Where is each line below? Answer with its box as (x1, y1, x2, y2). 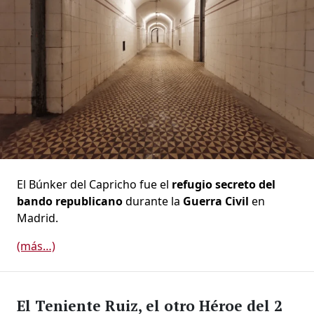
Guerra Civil (183, 193, 249, 210)
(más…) (17, 238, 55, 254)
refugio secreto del (172, 177, 275, 193)
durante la (123, 193, 183, 210)
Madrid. (17, 210, 58, 226)
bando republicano (17, 193, 123, 210)
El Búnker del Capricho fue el (17, 177, 172, 193)
